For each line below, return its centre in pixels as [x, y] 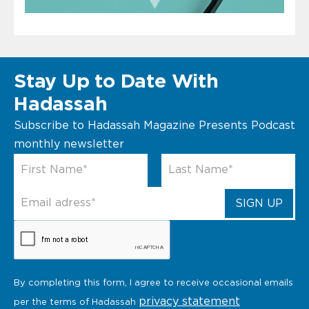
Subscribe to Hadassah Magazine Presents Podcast [154, 125]
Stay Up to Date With [116, 82]
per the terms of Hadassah [76, 302]
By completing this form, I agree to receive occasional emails [153, 283]
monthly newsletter [69, 144]
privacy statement [189, 301]
